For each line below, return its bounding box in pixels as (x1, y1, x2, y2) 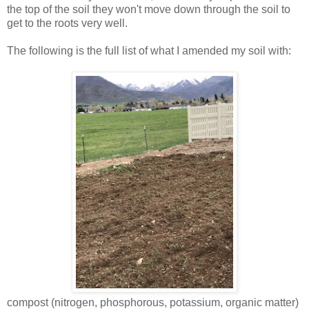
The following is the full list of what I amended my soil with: (7, 45, 291, 57)
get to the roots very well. (7, 17, 128, 30)
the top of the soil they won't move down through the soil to (7, 3, 290, 16)
